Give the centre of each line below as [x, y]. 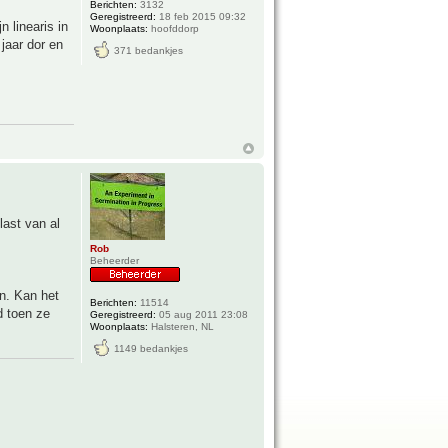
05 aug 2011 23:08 [202, 314]
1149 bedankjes [151, 348]
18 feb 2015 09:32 [201, 17]
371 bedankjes [149, 51]
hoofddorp [174, 29]
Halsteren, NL [181, 326]
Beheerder [115, 260]
